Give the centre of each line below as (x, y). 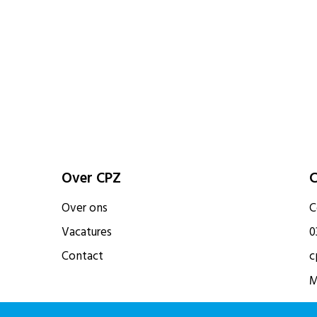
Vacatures (87, 232)
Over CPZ (91, 178)
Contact (82, 257)
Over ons (85, 208)
